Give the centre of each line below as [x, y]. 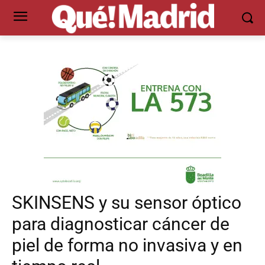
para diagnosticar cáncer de [121, 224]
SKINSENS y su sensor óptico [127, 202]
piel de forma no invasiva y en [127, 245]
